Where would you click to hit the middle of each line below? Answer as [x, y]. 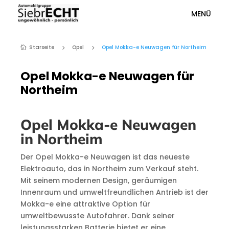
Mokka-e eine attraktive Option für [85, 204]
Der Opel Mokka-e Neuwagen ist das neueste [105, 157]
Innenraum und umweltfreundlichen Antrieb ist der [114, 192]
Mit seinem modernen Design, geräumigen [98, 180]
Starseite [41, 47]
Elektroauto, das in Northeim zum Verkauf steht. [109, 169]
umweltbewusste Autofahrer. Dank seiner [97, 216]
